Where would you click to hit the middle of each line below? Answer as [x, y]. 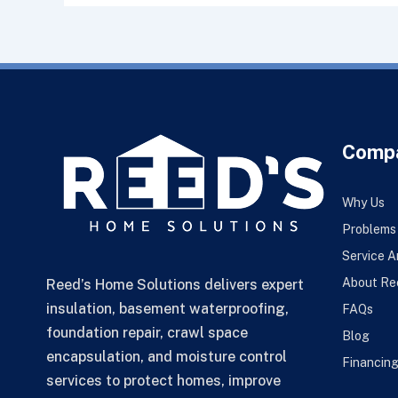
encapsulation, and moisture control [167, 357]
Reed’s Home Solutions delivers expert [175, 285]
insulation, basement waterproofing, [167, 309]
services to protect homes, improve [163, 381]
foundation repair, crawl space [147, 333]
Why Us [363, 203]
